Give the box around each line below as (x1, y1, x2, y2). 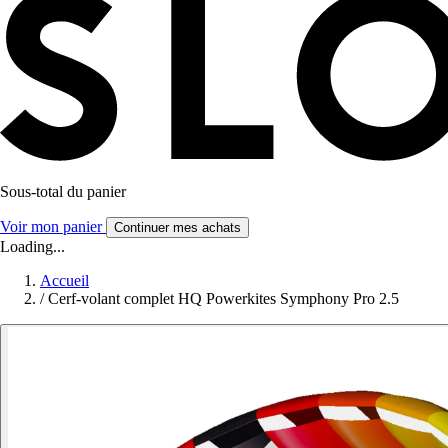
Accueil (40, 272, 89, 290)
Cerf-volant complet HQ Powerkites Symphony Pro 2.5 (48, 290, 399, 308)
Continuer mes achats (114, 220, 241, 236)
